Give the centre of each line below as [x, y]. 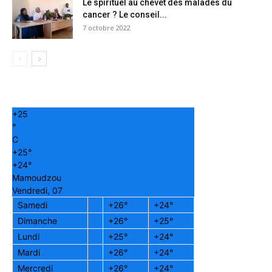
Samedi [32, 205]
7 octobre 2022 [107, 28]
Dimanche [37, 221]
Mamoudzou [37, 178]
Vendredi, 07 [37, 191]
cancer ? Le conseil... [125, 15]
